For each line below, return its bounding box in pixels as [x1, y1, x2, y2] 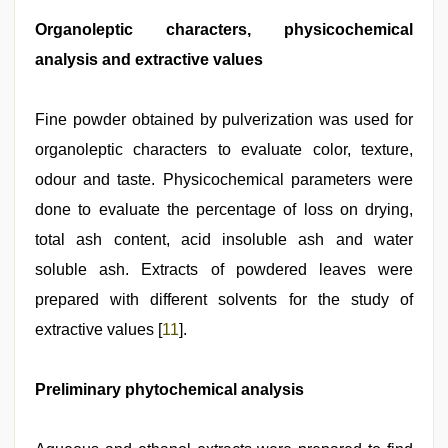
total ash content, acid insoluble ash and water [35, 231, 413, 248]
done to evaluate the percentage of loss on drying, [35, 201, 413, 218]
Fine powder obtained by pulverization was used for [35, 111, 413, 128]
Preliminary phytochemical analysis [35, 381, 304, 398]
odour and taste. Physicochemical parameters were [35, 171, 413, 188]
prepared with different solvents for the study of [35, 291, 413, 308]
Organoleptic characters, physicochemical [35, 21, 413, 38]
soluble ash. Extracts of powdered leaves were [35, 261, 413, 278]
